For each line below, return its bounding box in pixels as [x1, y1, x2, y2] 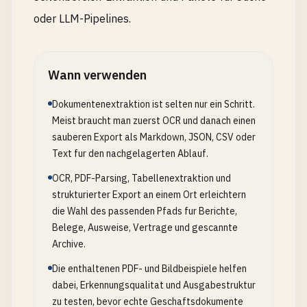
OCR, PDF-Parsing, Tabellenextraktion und [52, 172, 231, 184]
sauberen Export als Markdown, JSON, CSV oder [52, 131, 256, 143]
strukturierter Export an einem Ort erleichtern [52, 188, 246, 201]
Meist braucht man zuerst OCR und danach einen [52, 114, 256, 127]
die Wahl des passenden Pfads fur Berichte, [52, 205, 237, 217]
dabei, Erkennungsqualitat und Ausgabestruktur [52, 279, 256, 291]
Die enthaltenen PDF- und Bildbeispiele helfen [52, 262, 247, 275]
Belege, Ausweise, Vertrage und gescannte [52, 221, 238, 234]
